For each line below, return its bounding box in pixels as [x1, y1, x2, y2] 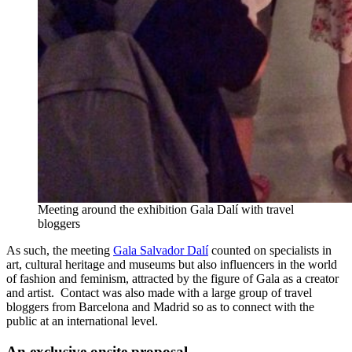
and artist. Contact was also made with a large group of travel [6, 286, 312, 300]
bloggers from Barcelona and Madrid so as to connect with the [6, 300, 314, 314]
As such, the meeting [6, 244, 113, 258]
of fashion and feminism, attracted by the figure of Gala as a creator [6, 272, 339, 286]
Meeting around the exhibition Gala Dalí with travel [38, 203, 294, 217]
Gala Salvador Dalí [113, 244, 208, 258]
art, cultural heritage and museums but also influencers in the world [6, 258, 337, 272]
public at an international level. [6, 314, 158, 328]
